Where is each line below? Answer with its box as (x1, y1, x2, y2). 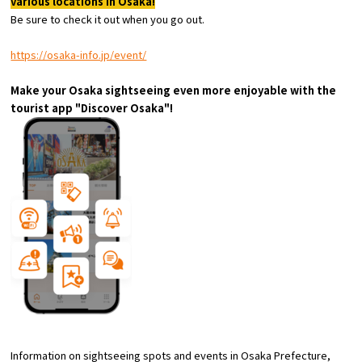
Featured (75, 90, 144, 106)
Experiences (74, 2, 166, 19)
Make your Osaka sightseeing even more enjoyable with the (11, 82, 337, 98)
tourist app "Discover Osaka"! (11, 100, 174, 116)
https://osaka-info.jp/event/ (11, 47, 147, 62)
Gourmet (75, 44, 144, 61)
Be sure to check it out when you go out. (11, 11, 205, 27)
